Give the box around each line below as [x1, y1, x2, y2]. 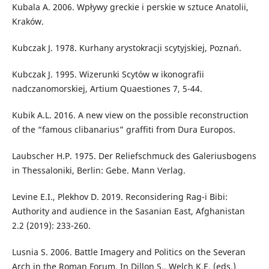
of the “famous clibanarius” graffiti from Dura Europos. [11, 123, 235, 135]
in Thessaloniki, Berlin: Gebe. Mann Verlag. [11, 164, 186, 176]
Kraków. [11, 15, 44, 27]
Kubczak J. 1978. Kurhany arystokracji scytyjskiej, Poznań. [11, 41, 241, 53]
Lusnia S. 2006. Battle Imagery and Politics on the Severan [11, 246, 246, 258]
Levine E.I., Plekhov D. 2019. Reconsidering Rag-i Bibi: [11, 190, 228, 202]
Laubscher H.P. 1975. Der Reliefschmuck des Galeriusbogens [11, 150, 256, 162]
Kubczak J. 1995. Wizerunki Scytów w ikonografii [11, 68, 204, 80]
